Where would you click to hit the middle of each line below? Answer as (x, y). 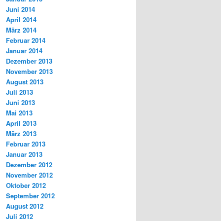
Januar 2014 (24, 50)
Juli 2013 (19, 92)
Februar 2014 (26, 40)
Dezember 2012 (29, 164)
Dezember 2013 (29, 61)
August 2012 (25, 206)
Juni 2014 (20, 9)
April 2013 (21, 123)
